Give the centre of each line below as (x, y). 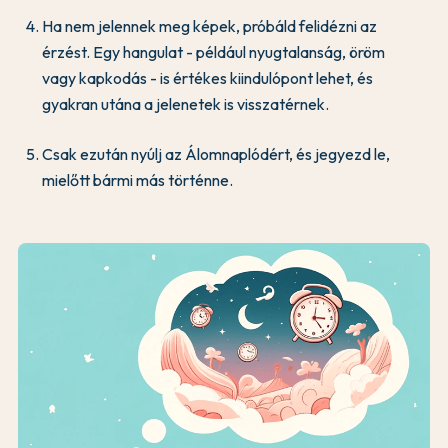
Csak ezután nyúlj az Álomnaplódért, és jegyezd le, (216, 153)
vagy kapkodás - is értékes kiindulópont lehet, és (207, 77)
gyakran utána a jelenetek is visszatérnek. (185, 103)
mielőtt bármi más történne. (137, 179)
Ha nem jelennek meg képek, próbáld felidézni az (209, 25)
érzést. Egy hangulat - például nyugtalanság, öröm (213, 51)
